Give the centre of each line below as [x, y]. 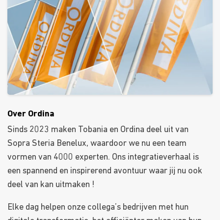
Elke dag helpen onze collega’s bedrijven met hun [98, 208]
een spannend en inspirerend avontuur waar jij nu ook [105, 171]
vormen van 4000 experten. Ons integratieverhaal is [103, 158]
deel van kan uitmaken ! [51, 185]
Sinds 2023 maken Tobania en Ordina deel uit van [98, 130]
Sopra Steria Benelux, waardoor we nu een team [97, 144]
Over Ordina [31, 114]
